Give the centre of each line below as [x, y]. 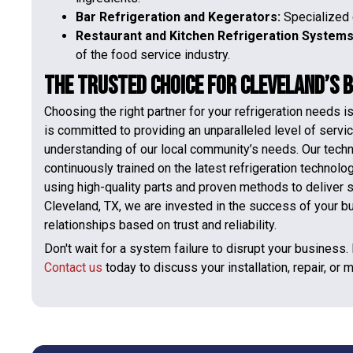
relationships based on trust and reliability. [160, 225]
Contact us [73, 268]
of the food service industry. [153, 54]
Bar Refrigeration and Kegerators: [180, 17]
